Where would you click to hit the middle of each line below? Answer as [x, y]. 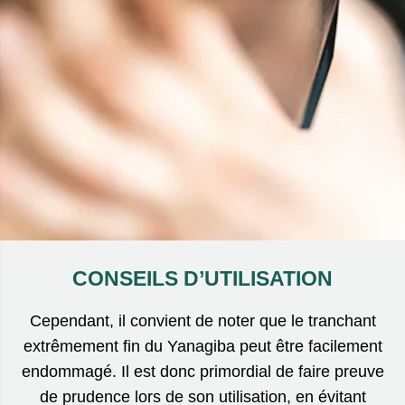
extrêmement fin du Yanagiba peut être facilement [202, 347]
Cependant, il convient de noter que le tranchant [202, 321]
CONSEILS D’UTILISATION [202, 279]
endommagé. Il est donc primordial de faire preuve [202, 372]
